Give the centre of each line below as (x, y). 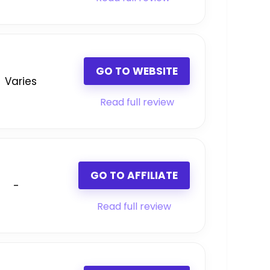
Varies (21, 81)
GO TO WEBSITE (137, 71)
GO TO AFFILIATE (134, 176)
